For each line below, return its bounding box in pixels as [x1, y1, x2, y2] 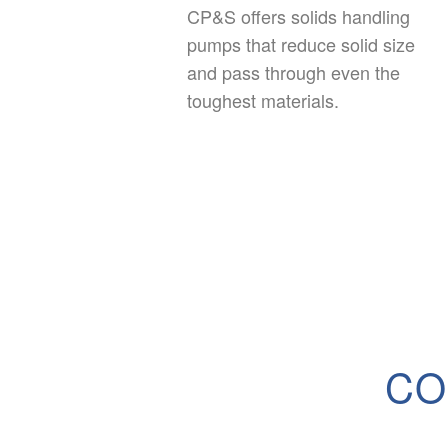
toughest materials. [186, 87, 339, 114]
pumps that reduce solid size [186, 31, 415, 58]
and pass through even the [186, 59, 400, 86]
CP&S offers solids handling [186, 3, 410, 30]
